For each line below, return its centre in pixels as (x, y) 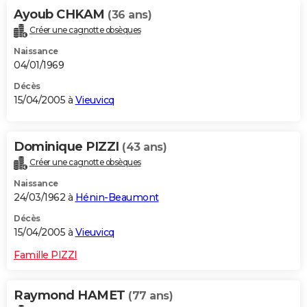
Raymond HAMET (71, 296)
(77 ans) (150, 296)
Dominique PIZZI (68, 147)
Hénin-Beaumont (117, 198)
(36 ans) (130, 15)
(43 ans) (144, 147)
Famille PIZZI (46, 255)
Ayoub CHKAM (61, 15)
